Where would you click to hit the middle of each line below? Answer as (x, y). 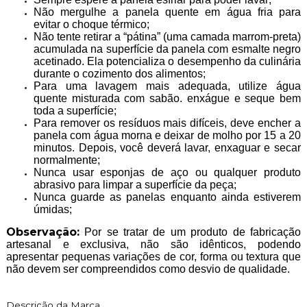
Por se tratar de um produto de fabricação (190, 232)
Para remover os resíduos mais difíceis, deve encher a (167, 123)
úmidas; (54, 209)
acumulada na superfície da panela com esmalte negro (167, 49)
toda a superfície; (75, 110)
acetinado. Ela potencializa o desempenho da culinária (167, 61)
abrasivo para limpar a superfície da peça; (135, 184)
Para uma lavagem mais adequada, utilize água (167, 86)
